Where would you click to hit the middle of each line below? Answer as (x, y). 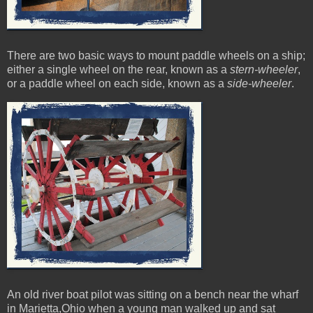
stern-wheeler (264, 70)
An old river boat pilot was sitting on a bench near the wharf (153, 294)
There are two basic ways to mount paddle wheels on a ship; (156, 56)
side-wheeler (259, 84)
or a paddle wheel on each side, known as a (117, 84)
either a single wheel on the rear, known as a (118, 70)
